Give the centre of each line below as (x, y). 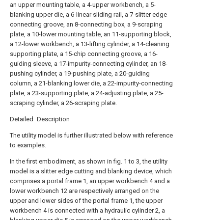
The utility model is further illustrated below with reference (91, 135)
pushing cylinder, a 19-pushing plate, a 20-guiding (80, 73)
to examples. (28, 145)
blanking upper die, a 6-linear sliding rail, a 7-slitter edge (88, 14)
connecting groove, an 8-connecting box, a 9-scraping (86, 24)
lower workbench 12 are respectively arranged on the (84, 191)
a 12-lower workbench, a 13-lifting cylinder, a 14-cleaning (90, 44)
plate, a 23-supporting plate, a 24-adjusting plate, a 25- (87, 93)
